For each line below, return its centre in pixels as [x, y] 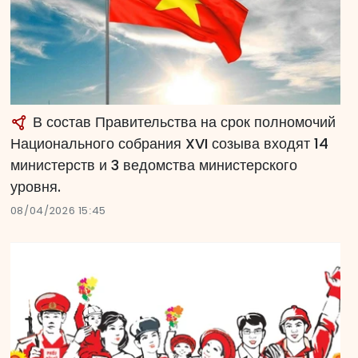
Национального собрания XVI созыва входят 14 [169, 144]
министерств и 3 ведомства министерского [153, 165]
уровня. [35, 187]
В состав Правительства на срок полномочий [182, 122]
